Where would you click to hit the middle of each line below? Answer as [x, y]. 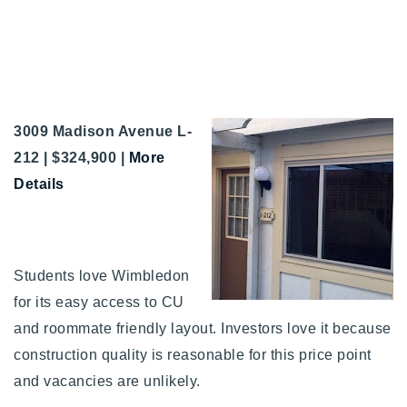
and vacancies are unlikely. [109, 381]
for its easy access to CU [99, 302]
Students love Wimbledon [102, 275]
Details [39, 184]
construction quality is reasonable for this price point [193, 354]
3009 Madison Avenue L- [103, 131]
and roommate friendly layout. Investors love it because [203, 328]
